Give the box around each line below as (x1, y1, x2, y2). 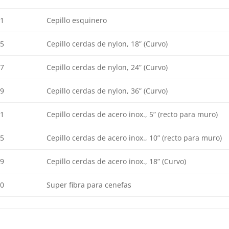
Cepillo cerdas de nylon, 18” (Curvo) (46, 39, 168, 49)
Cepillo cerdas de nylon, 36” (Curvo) (46, 86, 168, 96)
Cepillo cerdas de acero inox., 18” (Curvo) (46, 156, 186, 167)
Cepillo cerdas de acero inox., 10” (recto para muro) (46, 133, 222, 143)
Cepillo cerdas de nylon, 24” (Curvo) (46, 62, 168, 73)
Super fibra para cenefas (46, 180, 131, 190)
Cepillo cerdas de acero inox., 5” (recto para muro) (46, 109, 218, 120)
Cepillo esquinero (46, 15, 107, 26)
